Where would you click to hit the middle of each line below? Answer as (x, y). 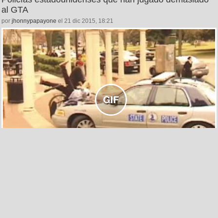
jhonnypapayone (34, 21)
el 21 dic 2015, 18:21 (85, 21)
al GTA (15, 9)
